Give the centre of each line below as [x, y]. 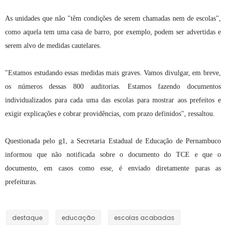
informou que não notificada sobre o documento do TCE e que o [113, 154]
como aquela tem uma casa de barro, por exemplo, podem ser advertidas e [113, 32]
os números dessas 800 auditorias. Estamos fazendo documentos [113, 86]
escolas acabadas [144, 217]
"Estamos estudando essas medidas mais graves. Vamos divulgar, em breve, [113, 73]
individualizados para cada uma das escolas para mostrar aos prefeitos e [113, 100]
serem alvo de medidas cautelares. [53, 45]
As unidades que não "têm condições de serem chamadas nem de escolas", [113, 18]
